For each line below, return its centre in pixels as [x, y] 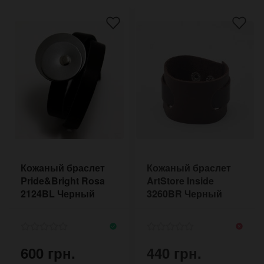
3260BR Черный [184, 193]
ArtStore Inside [180, 180]
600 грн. [48, 253]
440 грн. [174, 253]
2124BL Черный [58, 193]
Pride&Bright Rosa [63, 180]
